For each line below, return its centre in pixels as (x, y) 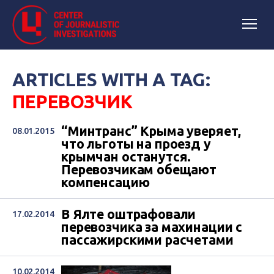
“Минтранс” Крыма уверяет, (151, 131)
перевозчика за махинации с (152, 227)
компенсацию (106, 182)
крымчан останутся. (126, 157)
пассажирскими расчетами (147, 240)
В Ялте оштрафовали (129, 214)
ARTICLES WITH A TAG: (112, 80)
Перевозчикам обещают (139, 169)
